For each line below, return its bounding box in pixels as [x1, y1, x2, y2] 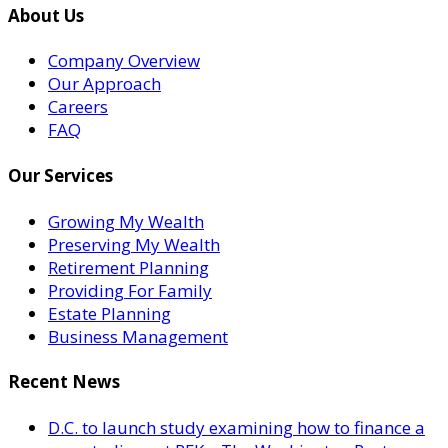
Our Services [8, 163, 113, 187]
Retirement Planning [48, 255, 209, 279]
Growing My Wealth [48, 209, 204, 233]
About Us [8, 3, 84, 27]
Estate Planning [48, 301, 171, 325]
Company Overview [48, 49, 200, 73]
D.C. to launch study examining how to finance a [48, 415, 425, 439]
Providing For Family [48, 278, 212, 302]
